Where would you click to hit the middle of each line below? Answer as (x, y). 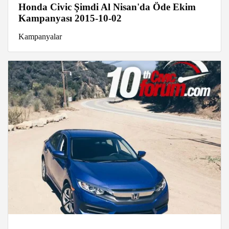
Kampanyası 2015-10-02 (70, 18)
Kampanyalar (40, 36)
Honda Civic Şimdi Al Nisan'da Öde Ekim (107, 7)
